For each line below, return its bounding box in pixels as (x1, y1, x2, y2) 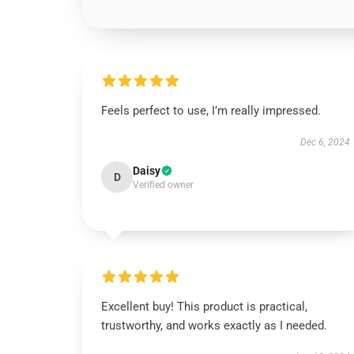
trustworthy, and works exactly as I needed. (101, 318, 327, 333)
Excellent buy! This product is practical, (101, 299, 307, 314)
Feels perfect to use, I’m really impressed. (101, 104, 321, 118)
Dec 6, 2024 (299, 137, 350, 148)
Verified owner (133, 179, 194, 190)
